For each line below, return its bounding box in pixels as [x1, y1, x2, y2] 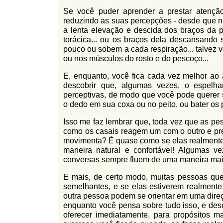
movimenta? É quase [63, 136, 140, 145]
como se [140, 136, 170, 145]
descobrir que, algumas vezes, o [63, 81, 194, 90]
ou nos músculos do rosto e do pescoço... [63, 54, 209, 63]
